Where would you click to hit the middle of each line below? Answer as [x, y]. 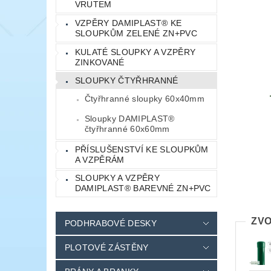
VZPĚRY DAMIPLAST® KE [128, 23]
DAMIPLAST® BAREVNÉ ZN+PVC [143, 188]
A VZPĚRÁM [100, 159]
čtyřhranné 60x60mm [127, 129]
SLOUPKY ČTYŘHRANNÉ [126, 81]
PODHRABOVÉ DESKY [110, 224]
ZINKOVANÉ [100, 62]
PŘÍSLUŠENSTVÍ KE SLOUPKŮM [142, 149]
